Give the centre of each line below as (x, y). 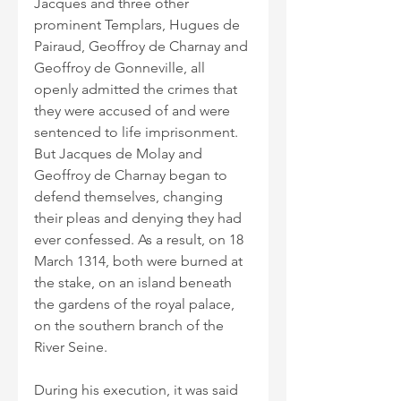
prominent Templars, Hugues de (139, 25)
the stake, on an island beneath (135, 283)
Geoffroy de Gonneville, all (121, 68)
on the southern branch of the (131, 326)
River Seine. (73, 347)
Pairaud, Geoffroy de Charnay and (143, 47)
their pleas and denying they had (140, 218)
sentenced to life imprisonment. (138, 132)
